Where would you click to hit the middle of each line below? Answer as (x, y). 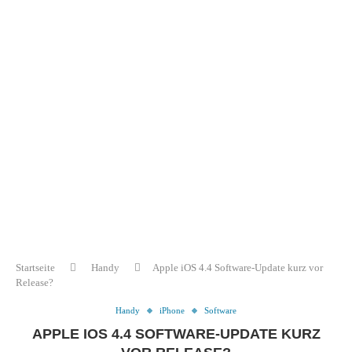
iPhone (172, 310)
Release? (35, 282)
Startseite (35, 268)
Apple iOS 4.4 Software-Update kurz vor (238, 268)
